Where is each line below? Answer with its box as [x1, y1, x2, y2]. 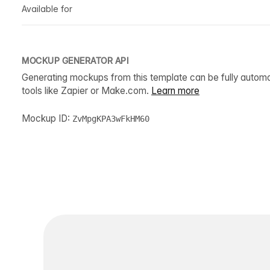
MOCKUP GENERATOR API [22, 55, 128, 66]
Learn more [151, 84, 199, 96]
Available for [22, 3, 72, 14]
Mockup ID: [22, 112, 72, 124]
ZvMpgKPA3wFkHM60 [72, 113, 149, 124]
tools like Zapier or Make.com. [22, 84, 151, 96]
